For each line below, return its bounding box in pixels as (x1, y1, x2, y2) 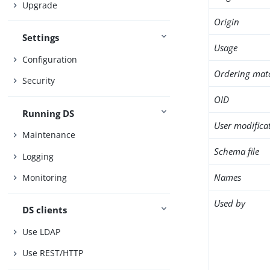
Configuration (22, 53, 78, 65)
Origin (214, 16, 240, 28)
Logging (22, 150, 54, 162)
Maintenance (22, 129, 76, 141)
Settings (22, 31, 60, 44)
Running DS (22, 107, 75, 119)
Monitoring (22, 172, 67, 184)
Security (22, 75, 55, 87)
